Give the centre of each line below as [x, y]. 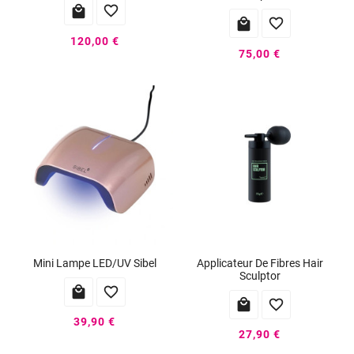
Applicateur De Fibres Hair [260, 263]
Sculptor [260, 275]
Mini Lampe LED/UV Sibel [94, 263]
